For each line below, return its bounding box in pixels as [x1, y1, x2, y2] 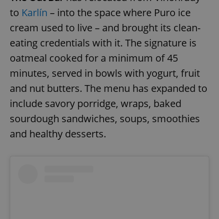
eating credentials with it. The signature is [10, 36, 197, 49]
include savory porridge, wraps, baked [10, 96, 181, 110]
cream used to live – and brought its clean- [10, 21, 200, 34]
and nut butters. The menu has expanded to [10, 81, 207, 95]
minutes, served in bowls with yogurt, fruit [10, 66, 200, 80]
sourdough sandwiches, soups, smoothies [10, 111, 200, 125]
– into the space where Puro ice [47, 5, 191, 19]
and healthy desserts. [10, 127, 106, 140]
